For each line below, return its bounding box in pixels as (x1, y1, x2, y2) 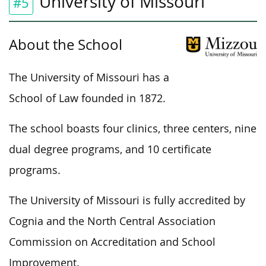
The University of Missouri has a (9, 70, 169, 84)
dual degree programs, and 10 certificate (9, 142, 211, 156)
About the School (9, 34, 122, 54)
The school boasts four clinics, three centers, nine (9, 121, 256, 135)
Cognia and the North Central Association (9, 214, 216, 228)
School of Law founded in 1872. (9, 91, 166, 105)
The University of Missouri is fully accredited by (9, 193, 245, 207)
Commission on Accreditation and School (9, 235, 216, 249)
